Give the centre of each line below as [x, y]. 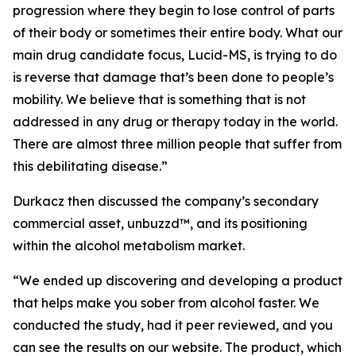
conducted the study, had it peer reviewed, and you [173, 325]
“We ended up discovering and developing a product [178, 281]
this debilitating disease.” [90, 166]
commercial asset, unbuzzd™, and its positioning [160, 223]
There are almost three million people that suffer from [177, 144]
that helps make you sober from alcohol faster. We [166, 303]
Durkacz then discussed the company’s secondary [166, 201]
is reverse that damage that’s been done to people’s [173, 77]
